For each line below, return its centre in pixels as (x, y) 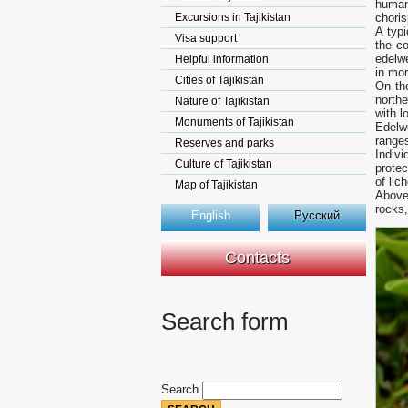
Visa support (206, 38)
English (210, 215)
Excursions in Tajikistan (233, 17)
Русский (317, 215)
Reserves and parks (224, 143)
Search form (225, 321)
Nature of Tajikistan (222, 101)
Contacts (257, 258)
